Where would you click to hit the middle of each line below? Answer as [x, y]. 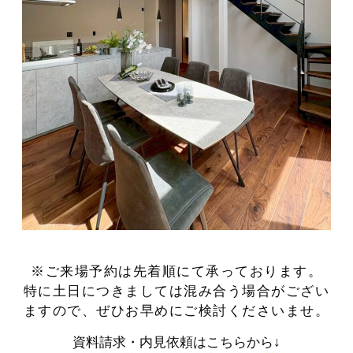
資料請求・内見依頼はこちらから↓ [176, 342]
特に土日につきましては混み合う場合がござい [176, 290]
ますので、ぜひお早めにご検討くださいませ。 [176, 310]
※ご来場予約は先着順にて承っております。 [176, 271]
